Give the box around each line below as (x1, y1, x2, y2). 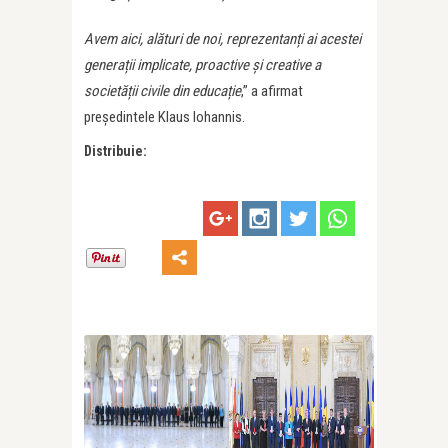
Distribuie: (84, 142, 147, 159)
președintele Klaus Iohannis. (84, 107, 245, 126)
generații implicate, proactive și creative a (84, 55, 321, 74)
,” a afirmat (241, 81, 303, 100)
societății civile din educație (84, 81, 241, 100)
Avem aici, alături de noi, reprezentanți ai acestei (84, 29, 361, 48)
